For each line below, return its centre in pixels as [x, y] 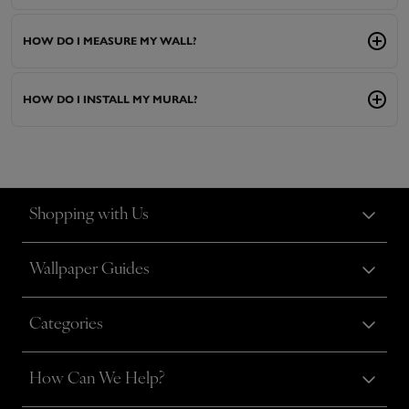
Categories [66, 325]
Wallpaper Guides [89, 270]
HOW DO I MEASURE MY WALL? [110, 41]
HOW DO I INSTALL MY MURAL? [110, 100]
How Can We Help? [97, 380]
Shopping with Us [89, 215]
